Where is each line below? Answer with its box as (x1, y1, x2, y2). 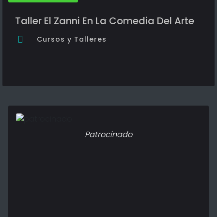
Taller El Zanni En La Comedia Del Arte (15, 14, 194, 28)
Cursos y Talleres (37, 34, 107, 44)
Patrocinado (85, 129, 132, 140)
